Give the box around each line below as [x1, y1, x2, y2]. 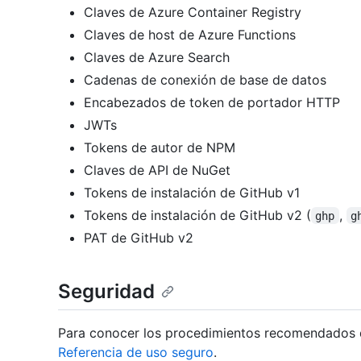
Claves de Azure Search [84, 48, 230, 65]
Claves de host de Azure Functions [84, 26, 296, 43]
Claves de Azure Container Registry [84, 3, 301, 20]
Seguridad [58, 279, 155, 303]
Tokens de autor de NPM [84, 139, 235, 156]
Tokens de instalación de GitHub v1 [84, 184, 300, 201]
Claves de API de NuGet [84, 161, 230, 178]
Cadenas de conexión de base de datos [84, 71, 326, 88]
